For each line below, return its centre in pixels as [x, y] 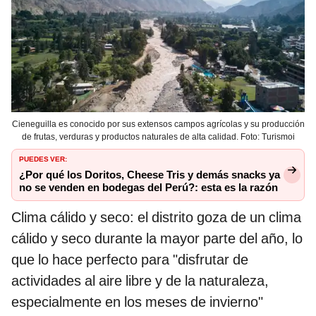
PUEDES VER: [43, 158]
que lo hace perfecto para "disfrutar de [130, 260]
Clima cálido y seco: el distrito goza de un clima [156, 218]
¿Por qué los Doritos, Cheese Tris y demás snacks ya [150, 175]
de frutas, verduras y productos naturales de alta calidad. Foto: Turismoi [158, 137]
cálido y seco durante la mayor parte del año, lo [157, 239]
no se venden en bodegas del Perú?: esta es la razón [148, 188]
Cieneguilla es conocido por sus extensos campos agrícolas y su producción [158, 124]
